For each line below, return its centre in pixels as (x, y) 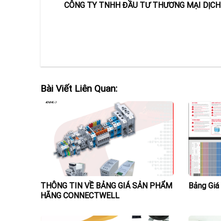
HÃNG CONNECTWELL (80, 196)
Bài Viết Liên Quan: (79, 89)
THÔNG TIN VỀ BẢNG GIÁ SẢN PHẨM (106, 186)
